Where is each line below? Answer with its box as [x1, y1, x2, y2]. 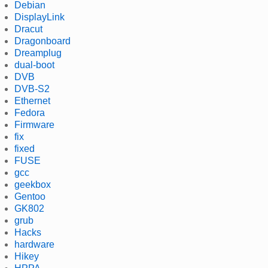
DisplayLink [14, 11, 65, 22]
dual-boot [14, 59, 54, 70]
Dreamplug [14, 47, 62, 58]
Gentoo [14, 191, 45, 202]
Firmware [14, 119, 54, 130]
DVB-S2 [14, 83, 50, 94]
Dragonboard [14, 35, 71, 46]
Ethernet [14, 95, 50, 106]
